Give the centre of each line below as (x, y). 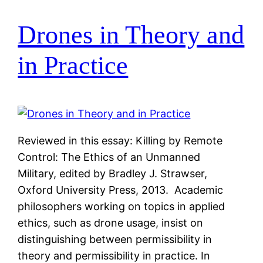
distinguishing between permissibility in (115, 239)
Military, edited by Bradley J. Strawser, (113, 173)
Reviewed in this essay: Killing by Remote (120, 140)
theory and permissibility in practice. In (114, 255)
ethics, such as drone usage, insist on (111, 222)
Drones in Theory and (131, 35)
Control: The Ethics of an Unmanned (109, 157)
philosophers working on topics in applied (122, 206)
